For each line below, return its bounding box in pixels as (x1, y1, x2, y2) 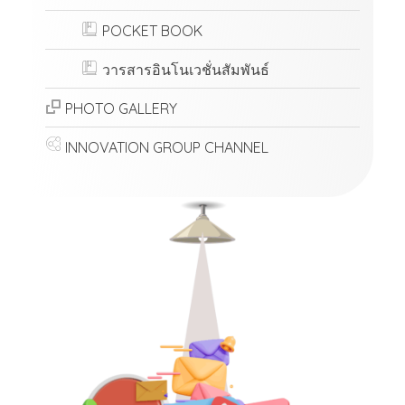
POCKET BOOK (102, 21, 203, 40)
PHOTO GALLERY (65, 99, 178, 118)
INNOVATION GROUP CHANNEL (65, 137, 269, 156)
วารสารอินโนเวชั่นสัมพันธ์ (102, 60, 270, 79)
